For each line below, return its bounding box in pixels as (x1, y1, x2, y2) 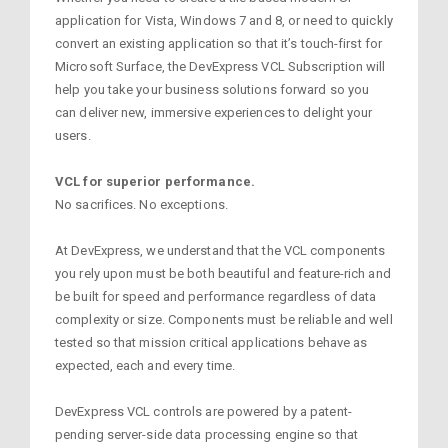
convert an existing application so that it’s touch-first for (55, 35, 383, 51)
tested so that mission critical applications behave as (55, 334, 368, 350)
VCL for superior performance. (55, 173, 255, 189)
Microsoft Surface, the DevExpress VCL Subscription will (55, 58, 386, 74)
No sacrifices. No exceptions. (55, 196, 228, 212)
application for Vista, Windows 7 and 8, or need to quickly (55, 12, 393, 28)
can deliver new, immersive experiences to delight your (55, 104, 373, 120)
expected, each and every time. (55, 357, 236, 373)
